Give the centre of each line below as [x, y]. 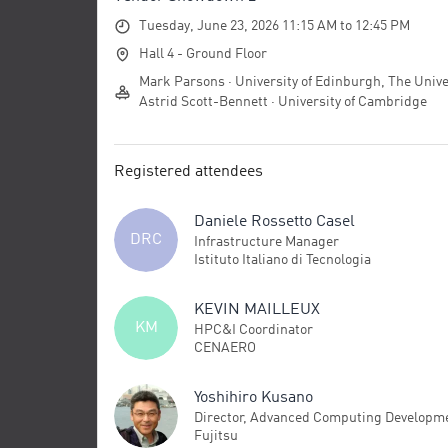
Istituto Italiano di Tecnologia [282, 259]
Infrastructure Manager [266, 241]
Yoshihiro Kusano [253, 397]
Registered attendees [188, 172]
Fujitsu [216, 435]
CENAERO [225, 347]
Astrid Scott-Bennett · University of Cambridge [283, 102]
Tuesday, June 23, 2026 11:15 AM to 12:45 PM [274, 26]
